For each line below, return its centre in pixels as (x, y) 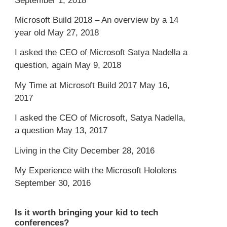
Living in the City (47, 150)
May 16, (155, 85)
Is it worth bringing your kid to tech (87, 212)
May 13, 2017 (82, 131)
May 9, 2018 (98, 65)
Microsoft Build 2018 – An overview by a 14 (97, 20)
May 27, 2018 (73, 32)
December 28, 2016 (118, 150)
